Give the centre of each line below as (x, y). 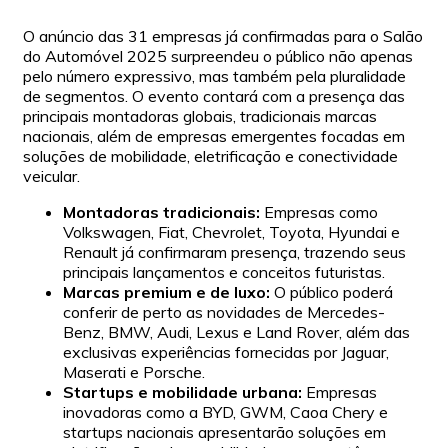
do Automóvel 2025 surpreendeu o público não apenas (218, 55)
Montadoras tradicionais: (161, 211)
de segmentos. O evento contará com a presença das (214, 95)
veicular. (51, 175)
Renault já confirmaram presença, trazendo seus (234, 251)
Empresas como (319, 211)
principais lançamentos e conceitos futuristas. (224, 271)
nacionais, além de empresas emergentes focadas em (214, 135)
